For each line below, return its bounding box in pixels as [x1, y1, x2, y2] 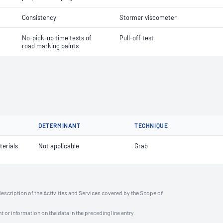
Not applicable [38, 142, 79, 150]
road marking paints [22, 42, 79, 50]
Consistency [22, 13, 56, 21]
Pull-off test [119, 34, 154, 42]
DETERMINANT [38, 122, 81, 129]
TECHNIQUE [134, 122, 168, 129]
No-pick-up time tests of [22, 34, 92, 42]
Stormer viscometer [119, 13, 177, 21]
